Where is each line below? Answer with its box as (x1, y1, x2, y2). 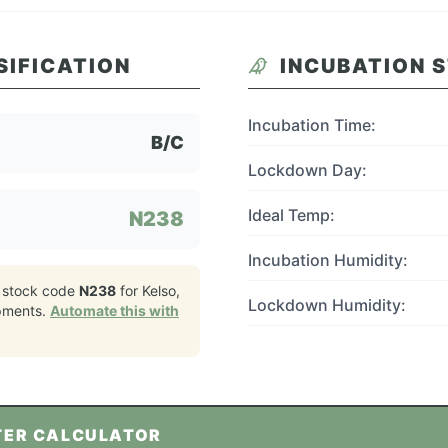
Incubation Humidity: (248, 250, 408, 270)
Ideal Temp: (248, 205, 335, 225)
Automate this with (50, 302, 179, 319)
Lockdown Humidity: (248, 295, 406, 315)
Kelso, (142, 282, 180, 299)
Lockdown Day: (248, 160, 367, 180)
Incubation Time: (248, 115, 376, 135)
